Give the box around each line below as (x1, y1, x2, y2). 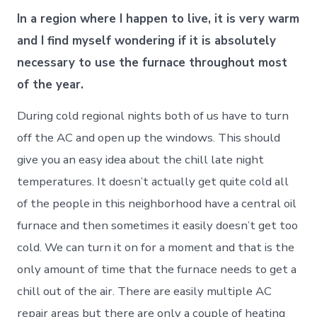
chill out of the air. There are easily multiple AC (17, 283, 272, 300)
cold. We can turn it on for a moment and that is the (17, 239, 295, 256)
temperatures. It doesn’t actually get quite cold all (17, 173, 289, 190)
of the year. (17, 76, 84, 93)
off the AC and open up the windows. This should (17, 129, 281, 146)
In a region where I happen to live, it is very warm (17, 11, 300, 28)
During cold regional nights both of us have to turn (17, 108, 289, 125)
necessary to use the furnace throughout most (17, 54, 288, 71)
